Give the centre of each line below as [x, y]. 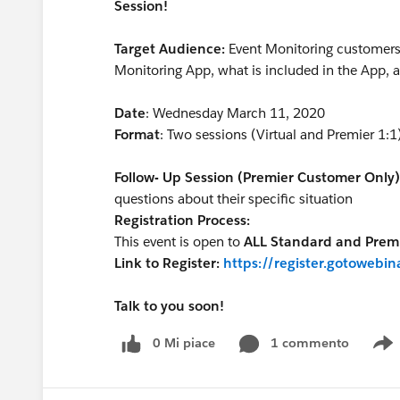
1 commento [310, 343]
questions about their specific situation [233, 199]
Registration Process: [182, 220]
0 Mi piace [184, 343]
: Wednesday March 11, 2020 [235, 113]
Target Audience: [170, 49]
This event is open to [179, 242]
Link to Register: [169, 263]
